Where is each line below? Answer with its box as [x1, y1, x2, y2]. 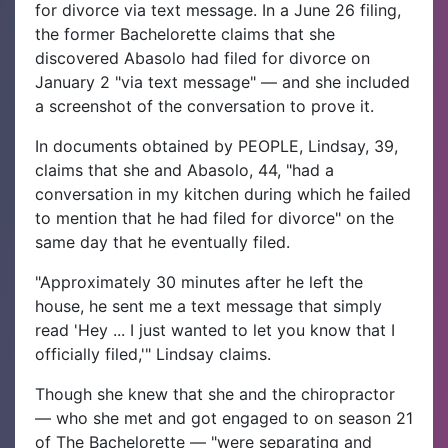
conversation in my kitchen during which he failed [35, 183, 411, 204]
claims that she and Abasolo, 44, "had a [35, 159, 334, 180]
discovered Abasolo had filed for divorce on [35, 47, 370, 68]
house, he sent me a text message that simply [35, 295, 382, 316]
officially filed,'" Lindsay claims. [35, 343, 271, 364]
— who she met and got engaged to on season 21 [35, 407, 413, 428]
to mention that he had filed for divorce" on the [35, 207, 394, 228]
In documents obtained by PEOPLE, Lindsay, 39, [35, 135, 398, 156]
